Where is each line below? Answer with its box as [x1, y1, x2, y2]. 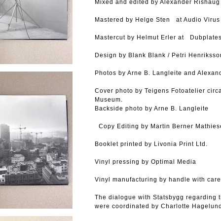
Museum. [95, 96, 123, 103]
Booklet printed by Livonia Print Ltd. [95, 141, 208, 147]
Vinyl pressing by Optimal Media [95, 158, 200, 165]
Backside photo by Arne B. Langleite [95, 105, 209, 112]
